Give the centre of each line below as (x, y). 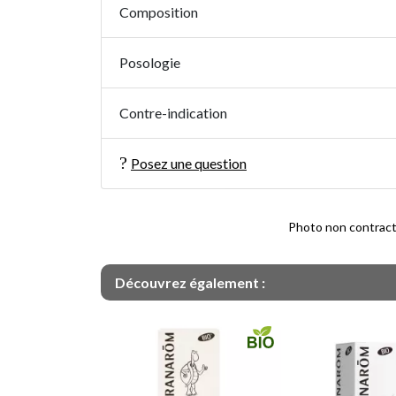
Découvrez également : (190, 282)
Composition (159, 12)
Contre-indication (173, 113)
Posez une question (189, 163)
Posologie (150, 62)
